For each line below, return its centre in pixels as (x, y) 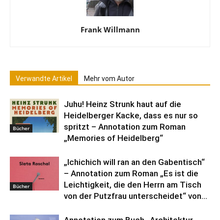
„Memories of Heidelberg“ (113, 138)
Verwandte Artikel (44, 79)
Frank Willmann (110, 29)
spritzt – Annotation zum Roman (125, 127)
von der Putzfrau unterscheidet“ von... (136, 196)
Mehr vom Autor (109, 79)
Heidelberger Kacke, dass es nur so (131, 115)
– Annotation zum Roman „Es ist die (131, 173)
